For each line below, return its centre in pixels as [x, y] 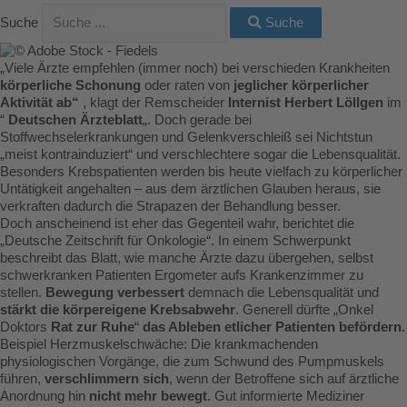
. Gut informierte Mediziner [286, 397]
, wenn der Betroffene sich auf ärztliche [284, 379]
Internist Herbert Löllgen [306, 103]
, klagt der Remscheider [155, 103]
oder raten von [187, 86]
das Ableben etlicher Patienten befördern [272, 328]
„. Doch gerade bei [197, 120]
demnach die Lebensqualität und [282, 293]
